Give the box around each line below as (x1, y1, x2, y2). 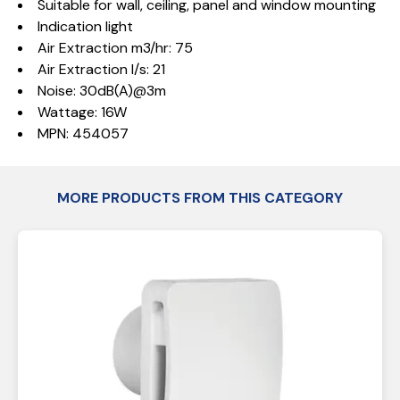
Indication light (37, 17, 133, 36)
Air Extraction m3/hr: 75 (37, 38, 193, 57)
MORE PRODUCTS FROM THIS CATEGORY (57, 188, 343, 207)
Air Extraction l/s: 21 (37, 60, 165, 79)
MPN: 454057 (37, 124, 129, 143)
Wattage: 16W (37, 103, 127, 121)
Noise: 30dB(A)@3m (37, 81, 166, 100)
